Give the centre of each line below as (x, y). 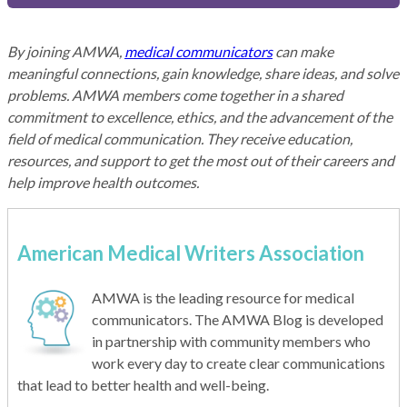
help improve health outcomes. (103, 183)
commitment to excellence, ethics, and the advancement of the (200, 117)
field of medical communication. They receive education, (180, 139)
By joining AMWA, (66, 52)
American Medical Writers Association (191, 253)
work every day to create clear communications (238, 362)
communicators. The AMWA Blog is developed (238, 319)
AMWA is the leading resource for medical (223, 297)
